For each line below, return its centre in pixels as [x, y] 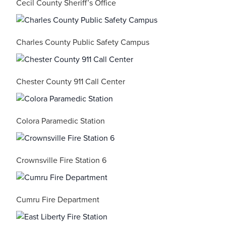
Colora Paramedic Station [61, 121]
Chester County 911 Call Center [71, 82]
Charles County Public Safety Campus [83, 42]
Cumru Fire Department [58, 200]
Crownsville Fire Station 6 [61, 160]
